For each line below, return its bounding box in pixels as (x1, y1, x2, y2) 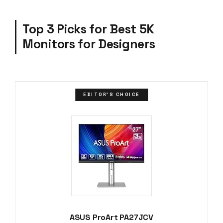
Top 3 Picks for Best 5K (22, 21, 155, 37)
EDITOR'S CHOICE (83, 91, 140, 98)
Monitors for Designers (22, 36, 155, 52)
